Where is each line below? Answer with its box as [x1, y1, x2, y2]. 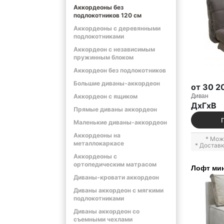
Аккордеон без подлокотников [73, 66, 166, 74]
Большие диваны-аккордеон [73, 79, 160, 87]
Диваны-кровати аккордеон [73, 173, 159, 181]
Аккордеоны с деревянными [73, 24, 160, 32]
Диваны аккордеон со [73, 207, 139, 215]
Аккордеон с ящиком [73, 92, 137, 100]
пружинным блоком [73, 53, 133, 61]
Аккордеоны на [73, 131, 120, 139]
